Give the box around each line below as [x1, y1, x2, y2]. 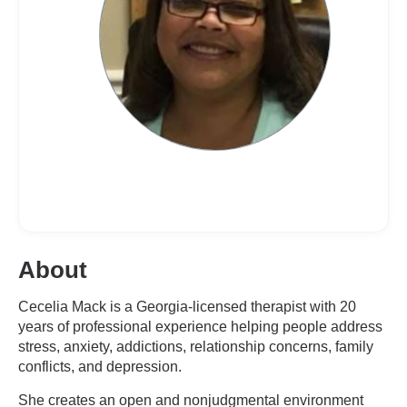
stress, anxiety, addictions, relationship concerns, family [18, 339, 373, 354]
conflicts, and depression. [18, 359, 182, 374]
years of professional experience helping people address [18, 319, 382, 334]
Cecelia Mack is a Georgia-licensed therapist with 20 [18, 299, 356, 314]
